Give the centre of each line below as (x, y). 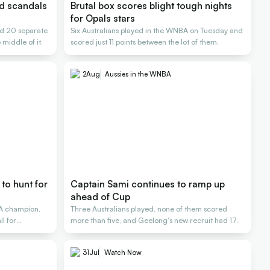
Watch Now (123, 253)
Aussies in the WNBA (138, 74)
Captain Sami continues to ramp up (148, 184)
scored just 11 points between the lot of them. (145, 42)
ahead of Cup (101, 197)
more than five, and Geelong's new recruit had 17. (155, 221)
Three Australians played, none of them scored (149, 209)
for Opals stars (103, 18)
